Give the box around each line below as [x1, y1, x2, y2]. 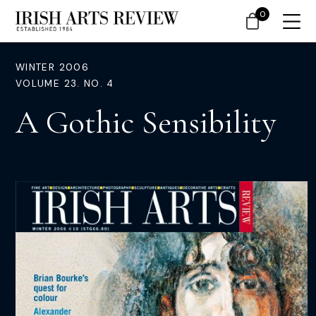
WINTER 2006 [16, 61, 89, 73]
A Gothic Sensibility [16, 102, 276, 142]
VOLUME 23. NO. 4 [16, 78, 114, 90]
